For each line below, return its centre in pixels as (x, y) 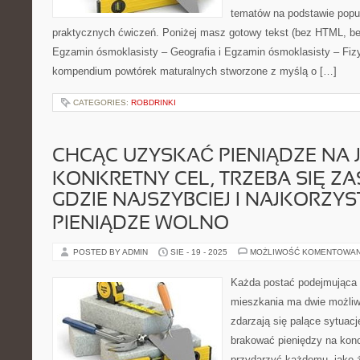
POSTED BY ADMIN (112, 252)
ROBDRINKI (153, 102)
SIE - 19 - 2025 (199, 252)
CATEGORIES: (102, 102)
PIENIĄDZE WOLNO (141, 224)
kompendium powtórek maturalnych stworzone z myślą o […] (194, 71)
